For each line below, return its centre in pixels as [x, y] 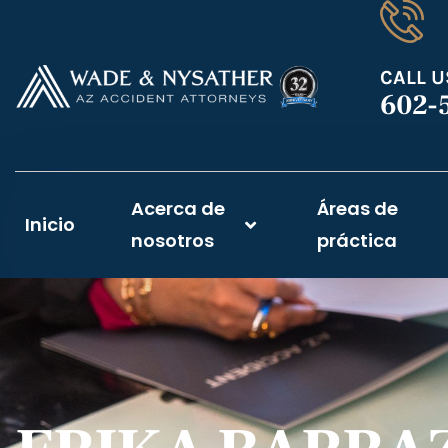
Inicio [50, 224]
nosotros [172, 240]
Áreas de [357, 208]
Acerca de [178, 208]
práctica [356, 240]
